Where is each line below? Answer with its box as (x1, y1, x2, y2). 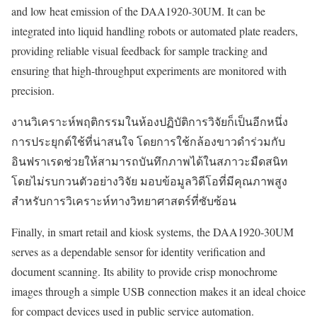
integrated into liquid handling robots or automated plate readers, (11, 23, 298, 38)
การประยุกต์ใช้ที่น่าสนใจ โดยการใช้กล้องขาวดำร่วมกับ (11, 133, 285, 149)
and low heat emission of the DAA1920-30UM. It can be (11, 3, 265, 18)
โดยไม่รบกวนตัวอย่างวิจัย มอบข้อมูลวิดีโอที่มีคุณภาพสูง (11, 173, 287, 188)
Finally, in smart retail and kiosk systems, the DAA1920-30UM (11, 224, 294, 239)
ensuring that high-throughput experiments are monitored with (11, 62, 287, 78)
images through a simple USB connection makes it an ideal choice (11, 283, 306, 299)
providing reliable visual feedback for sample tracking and (11, 42, 267, 58)
